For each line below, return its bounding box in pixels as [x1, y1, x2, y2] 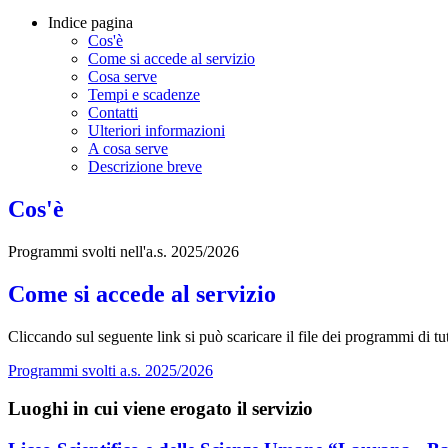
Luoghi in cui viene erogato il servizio [8, 398, 313, 420]
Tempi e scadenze [88, 86, 200, 104]
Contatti [88, 104, 138, 122]
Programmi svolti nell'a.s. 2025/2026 [8, 242, 239, 260]
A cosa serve [88, 140, 168, 158]
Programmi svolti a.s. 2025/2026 [8, 361, 213, 379]
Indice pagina [48, 14, 133, 32]
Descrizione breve [88, 158, 202, 176]
